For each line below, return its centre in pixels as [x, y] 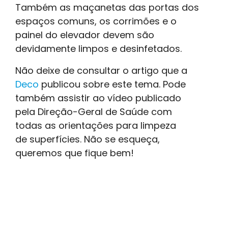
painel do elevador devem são [85, 35]
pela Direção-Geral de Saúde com [94, 112]
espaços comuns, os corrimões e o [96, 21]
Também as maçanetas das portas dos [107, 8]
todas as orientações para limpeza [96, 126]
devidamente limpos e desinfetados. [101, 49]
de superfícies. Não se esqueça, [88, 139]
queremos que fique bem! [75, 153]
